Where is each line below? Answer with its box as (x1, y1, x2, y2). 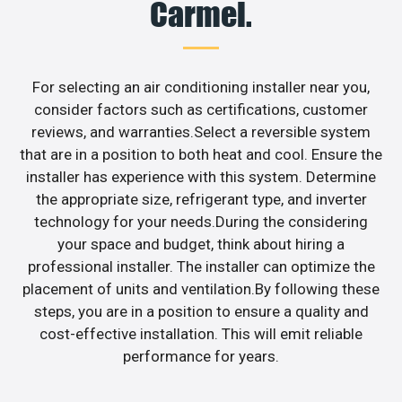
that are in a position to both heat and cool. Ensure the (20, 144, 382, 163)
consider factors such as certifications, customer (34, 100, 368, 118)
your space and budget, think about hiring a (57, 234, 345, 253)
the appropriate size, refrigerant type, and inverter (35, 189, 367, 208)
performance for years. (123, 346, 279, 365)
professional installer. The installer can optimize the (27, 257, 375, 275)
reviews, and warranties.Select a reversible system (31, 122, 371, 141)
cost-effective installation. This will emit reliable (39, 324, 363, 343)
